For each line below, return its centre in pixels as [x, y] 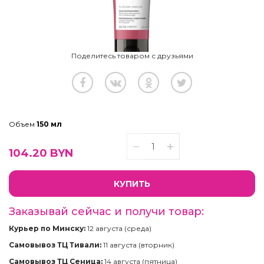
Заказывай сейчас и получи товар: [106, 212]
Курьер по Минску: [47, 228]
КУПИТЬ [132, 184]
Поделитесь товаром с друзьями [132, 56]
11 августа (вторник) [138, 245]
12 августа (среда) [118, 228]
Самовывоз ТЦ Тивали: [55, 245]
